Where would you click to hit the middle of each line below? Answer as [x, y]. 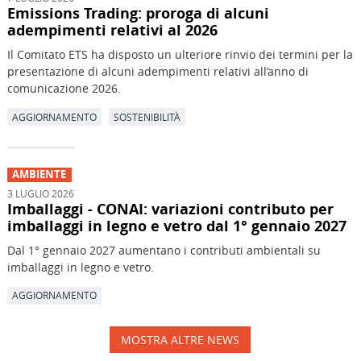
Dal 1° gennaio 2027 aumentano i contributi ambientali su [164, 251]
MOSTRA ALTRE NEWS [180, 339]
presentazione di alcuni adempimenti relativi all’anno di [158, 72]
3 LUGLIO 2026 [40, 193]
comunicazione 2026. [64, 89]
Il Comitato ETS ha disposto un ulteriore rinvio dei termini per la [180, 55]
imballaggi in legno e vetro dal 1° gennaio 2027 [176, 225]
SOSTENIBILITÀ [147, 116]
